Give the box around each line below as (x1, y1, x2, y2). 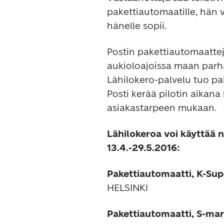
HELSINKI (107, 182, 148, 193)
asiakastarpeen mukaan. (107, 102, 216, 113)
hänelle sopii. (107, 20, 166, 31)
